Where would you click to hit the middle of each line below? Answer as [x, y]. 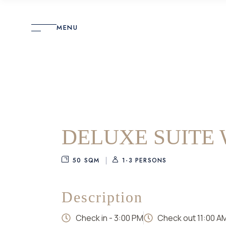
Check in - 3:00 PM [109, 218]
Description [102, 197]
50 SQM [86, 160]
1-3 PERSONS [145, 160]
